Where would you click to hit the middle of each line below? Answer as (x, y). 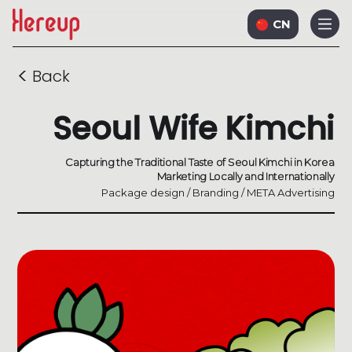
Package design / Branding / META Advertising (218, 192)
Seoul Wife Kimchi (194, 128)
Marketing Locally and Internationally (246, 176)
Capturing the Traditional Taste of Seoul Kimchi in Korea (200, 162)
